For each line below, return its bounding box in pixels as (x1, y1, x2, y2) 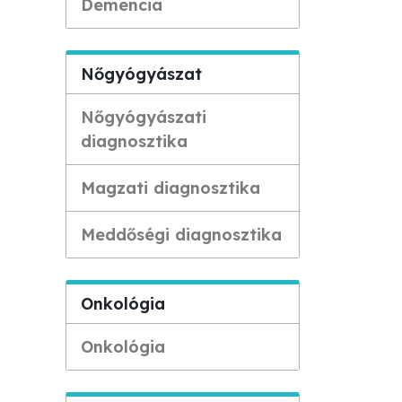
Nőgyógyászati (81, 107, 206, 127)
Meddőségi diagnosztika (81, 224, 282, 245)
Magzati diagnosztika (81, 178, 260, 198)
